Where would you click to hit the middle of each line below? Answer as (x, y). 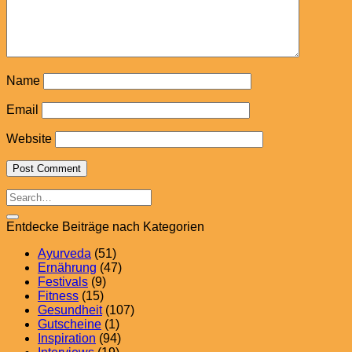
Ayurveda (64, 254)
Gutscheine (70, 324)
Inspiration (67, 339)
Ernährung (67, 268)
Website (29, 139)
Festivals (63, 282)
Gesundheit (70, 310)
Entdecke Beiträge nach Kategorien (105, 227)
